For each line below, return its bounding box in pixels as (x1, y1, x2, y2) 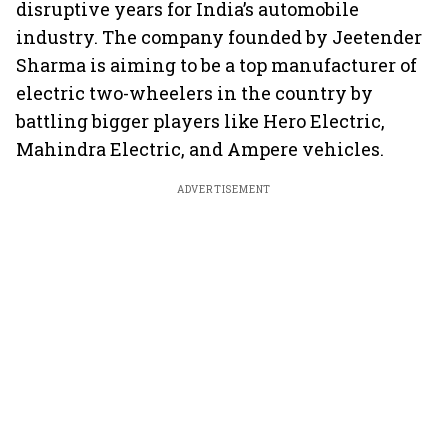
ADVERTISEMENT (176, 183, 272, 196)
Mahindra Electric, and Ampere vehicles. (16, 137, 384, 161)
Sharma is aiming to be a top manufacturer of (16, 53, 417, 77)
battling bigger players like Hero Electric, (16, 109, 385, 133)
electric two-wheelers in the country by (16, 81, 373, 105)
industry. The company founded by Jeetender (16, 25, 422, 49)
